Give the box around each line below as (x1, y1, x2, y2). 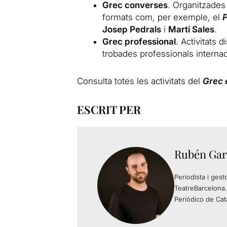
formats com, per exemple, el (102, 12, 223, 22)
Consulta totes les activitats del (77, 76, 203, 86)
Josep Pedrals (102, 24, 162, 34)
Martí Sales (168, 24, 215, 34)
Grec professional (102, 36, 176, 47)
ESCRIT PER (77, 102, 141, 117)
